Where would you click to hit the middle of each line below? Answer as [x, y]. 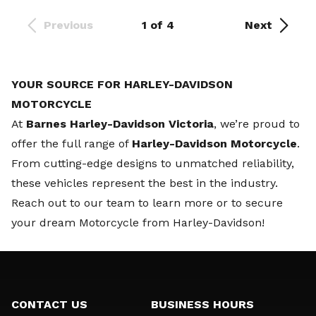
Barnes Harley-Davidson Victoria [120, 124]
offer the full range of [72, 144]
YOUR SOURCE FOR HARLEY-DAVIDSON [122, 84]
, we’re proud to [257, 124]
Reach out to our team [73, 203]
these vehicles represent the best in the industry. [145, 183]
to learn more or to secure [209, 203]
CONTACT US [49, 304]
